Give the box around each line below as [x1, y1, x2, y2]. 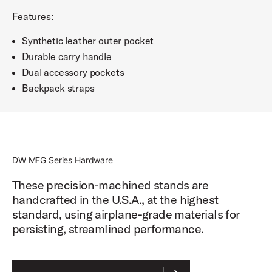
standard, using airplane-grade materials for [12, 206, 240, 222]
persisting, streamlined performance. [12, 221, 204, 236]
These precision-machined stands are [12, 177, 208, 192]
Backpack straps [22, 82, 95, 94]
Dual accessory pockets [22, 66, 124, 78]
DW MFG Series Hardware [12, 155, 113, 165]
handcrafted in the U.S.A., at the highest [12, 192, 219, 207]
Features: [12, 10, 53, 22]
